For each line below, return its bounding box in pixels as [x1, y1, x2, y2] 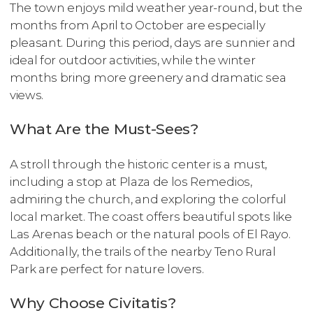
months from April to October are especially [10, 18, 265, 33]
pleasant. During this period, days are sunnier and [10, 36, 296, 50]
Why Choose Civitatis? [10, 293, 176, 312]
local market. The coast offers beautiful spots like [10, 209, 292, 224]
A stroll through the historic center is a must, [10, 156, 267, 171]
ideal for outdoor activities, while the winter [10, 53, 256, 68]
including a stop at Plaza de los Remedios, [10, 174, 252, 189]
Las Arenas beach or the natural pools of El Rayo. [10, 226, 291, 241]
